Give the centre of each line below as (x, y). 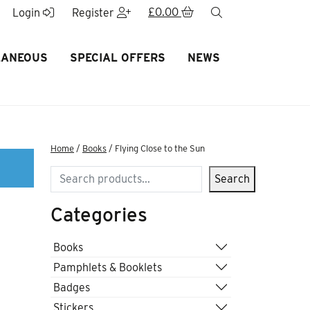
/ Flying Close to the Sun (156, 148)
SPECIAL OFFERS (117, 58)
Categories (99, 215)
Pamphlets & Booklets (108, 267)
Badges (72, 287)
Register (94, 13)
